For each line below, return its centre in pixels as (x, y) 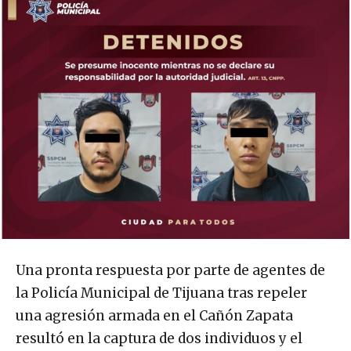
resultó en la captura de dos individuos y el (159, 339)
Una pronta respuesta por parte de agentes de (170, 271)
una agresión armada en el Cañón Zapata (154, 316)
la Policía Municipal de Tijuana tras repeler (161, 293)
